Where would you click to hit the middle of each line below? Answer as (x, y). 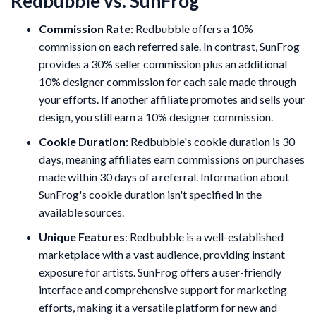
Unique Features (82, 236)
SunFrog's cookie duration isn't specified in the (150, 194)
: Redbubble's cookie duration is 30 (210, 141)
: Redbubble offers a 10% (192, 28)
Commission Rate (85, 28)
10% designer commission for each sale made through (168, 81)
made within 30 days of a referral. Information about (164, 176)
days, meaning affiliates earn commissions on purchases (172, 159)
